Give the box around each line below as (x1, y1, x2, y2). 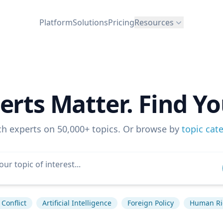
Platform (39, 16, 73, 28)
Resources (134, 16, 174, 28)
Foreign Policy (127, 198, 174, 208)
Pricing (108, 16, 134, 28)
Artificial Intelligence (42, 198, 111, 208)
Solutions (73, 16, 108, 28)
